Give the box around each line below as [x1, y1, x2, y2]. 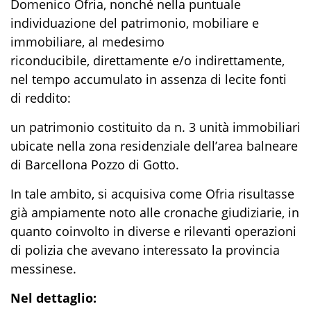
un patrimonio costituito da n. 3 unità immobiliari [10, 118, 301, 135]
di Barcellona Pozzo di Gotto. [10, 155, 179, 173]
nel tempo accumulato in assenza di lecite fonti [10, 70, 287, 87]
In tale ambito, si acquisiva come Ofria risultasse [10, 185, 294, 202]
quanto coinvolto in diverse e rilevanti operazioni [10, 222, 296, 239]
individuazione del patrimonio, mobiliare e [10, 14, 259, 31]
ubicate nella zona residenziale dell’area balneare [10, 137, 298, 154]
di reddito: [10, 89, 71, 106]
